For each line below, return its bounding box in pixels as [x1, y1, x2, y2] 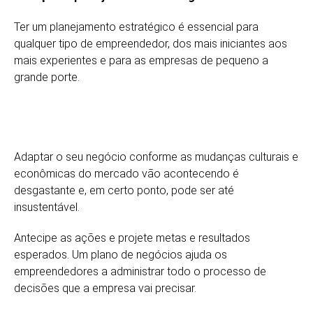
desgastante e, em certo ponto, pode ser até [14, 183, 234, 197]
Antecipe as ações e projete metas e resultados [14, 231, 250, 245]
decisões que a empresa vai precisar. [14, 281, 196, 295]
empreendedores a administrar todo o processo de [14, 264, 266, 278]
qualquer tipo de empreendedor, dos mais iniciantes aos [14, 36, 287, 50]
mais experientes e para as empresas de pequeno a [14, 53, 268, 67]
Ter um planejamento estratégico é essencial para [14, 20, 259, 34]
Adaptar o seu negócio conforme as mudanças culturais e [14, 150, 298, 163]
